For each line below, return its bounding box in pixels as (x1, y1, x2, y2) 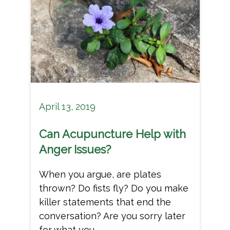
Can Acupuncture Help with (39, 127, 186, 141)
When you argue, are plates (39, 168, 161, 180)
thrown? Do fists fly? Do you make (39, 182, 188, 194)
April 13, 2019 (39, 101, 95, 112)
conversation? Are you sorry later (39, 210, 185, 221)
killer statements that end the (39, 196, 171, 207)
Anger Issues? (39, 142, 111, 156)
